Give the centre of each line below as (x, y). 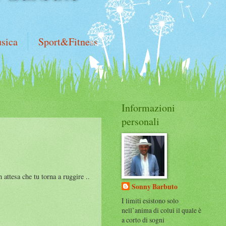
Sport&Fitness (68, 42)
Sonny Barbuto (155, 186)
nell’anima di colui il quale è (161, 210)
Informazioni (148, 108)
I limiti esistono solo (150, 200)
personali (140, 121)
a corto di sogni (143, 219)
